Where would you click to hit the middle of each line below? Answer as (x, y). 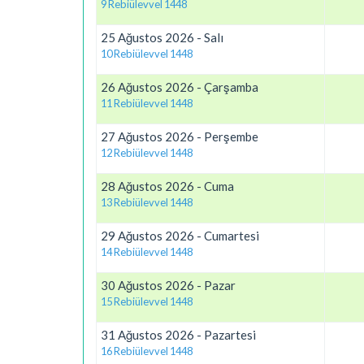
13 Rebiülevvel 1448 (147, 202)
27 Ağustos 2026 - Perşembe (180, 136)
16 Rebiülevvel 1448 (147, 351)
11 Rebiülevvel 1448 (147, 103)
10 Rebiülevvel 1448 (147, 54)
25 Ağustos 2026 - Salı (162, 37)
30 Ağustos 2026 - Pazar (168, 285)
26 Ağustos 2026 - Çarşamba (180, 87)
